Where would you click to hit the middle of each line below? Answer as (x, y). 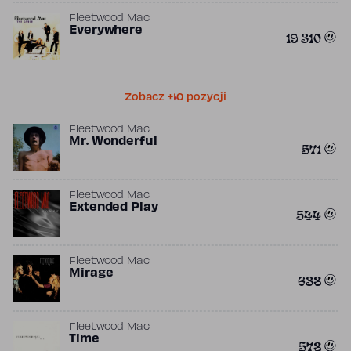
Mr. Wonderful (113, 142)
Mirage (91, 273)
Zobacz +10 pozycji (175, 98)
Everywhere (106, 31)
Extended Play (114, 208)
